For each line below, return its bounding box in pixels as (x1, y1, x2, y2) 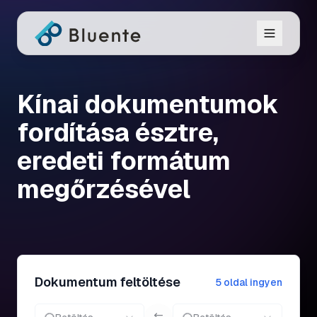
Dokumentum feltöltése (35, 274, 180, 290)
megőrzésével (17, 173, 190, 206)
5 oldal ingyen (215, 276, 282, 289)
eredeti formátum (17, 144, 231, 178)
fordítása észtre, (17, 116, 219, 149)
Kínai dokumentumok (17, 88, 279, 121)
